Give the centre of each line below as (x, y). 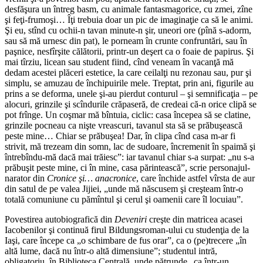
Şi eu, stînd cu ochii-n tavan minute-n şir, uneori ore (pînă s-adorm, (128, 31)
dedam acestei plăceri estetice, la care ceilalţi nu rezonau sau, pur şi (128, 73)
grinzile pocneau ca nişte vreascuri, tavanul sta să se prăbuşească (124, 126)
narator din (26, 178)
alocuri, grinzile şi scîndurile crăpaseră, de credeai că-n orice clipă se (131, 104)
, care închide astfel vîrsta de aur (195, 178)
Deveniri (131, 220)
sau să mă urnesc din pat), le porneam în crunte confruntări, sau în (126, 41)
